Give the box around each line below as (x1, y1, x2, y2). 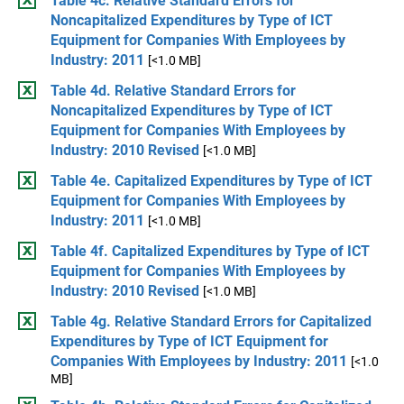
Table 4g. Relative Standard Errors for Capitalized (50, 313, 372, 330)
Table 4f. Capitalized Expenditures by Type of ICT (50, 243, 370, 260)
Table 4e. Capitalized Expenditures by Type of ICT (50, 172, 372, 189)
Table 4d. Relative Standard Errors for (50, 82, 296, 99)
